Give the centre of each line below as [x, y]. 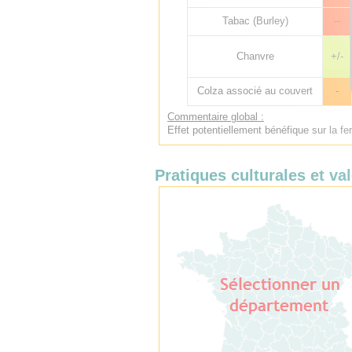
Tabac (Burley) [255, 21]
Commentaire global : [216, 117]
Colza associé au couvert [255, 91]
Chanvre [255, 56]
